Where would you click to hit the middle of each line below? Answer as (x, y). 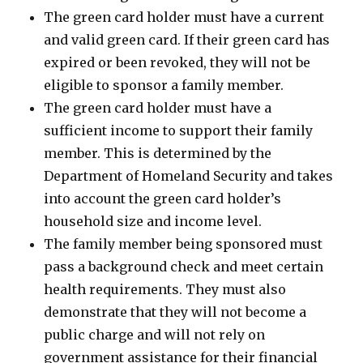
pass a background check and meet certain (184, 267)
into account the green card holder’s (163, 199)
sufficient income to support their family (179, 130)
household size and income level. (153, 221)
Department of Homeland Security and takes (189, 176)
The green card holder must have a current (184, 17)
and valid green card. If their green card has (187, 40)
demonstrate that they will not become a (175, 312)
